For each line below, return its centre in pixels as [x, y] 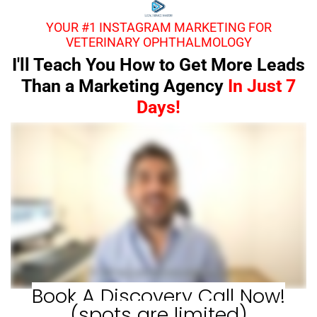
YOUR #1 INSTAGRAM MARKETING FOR [158, 27]
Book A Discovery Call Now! [158, 296]
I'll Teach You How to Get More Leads [158, 64]
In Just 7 [262, 86]
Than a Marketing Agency [125, 86]
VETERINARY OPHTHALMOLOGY [158, 42]
